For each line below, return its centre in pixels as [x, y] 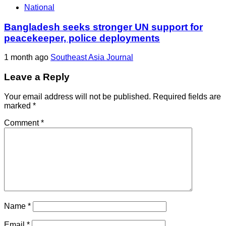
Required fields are [187, 96]
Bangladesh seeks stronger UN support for [103, 27]
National [39, 7]
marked [18, 105]
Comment [22, 123]
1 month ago [27, 58]
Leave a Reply [37, 77]
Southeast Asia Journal [92, 58]
